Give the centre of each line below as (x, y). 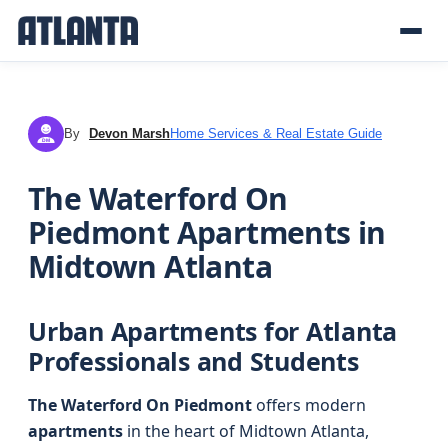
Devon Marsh (129, 133)
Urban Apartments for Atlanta (212, 331)
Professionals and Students (193, 361)
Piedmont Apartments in (207, 232)
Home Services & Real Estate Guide (276, 133)
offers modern (309, 405)
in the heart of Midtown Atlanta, (246, 431)
